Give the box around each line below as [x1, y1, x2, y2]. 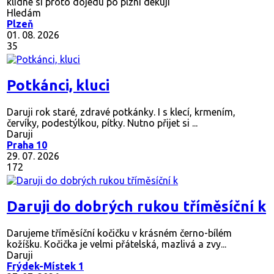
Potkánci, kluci [7, 77, 109, 94]
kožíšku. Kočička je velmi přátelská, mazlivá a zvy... [7, 239, 226, 250]
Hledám [7, 7, 41, 19]
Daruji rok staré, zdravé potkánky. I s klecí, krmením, [7, 106, 235, 118]
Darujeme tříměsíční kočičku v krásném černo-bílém [7, 228, 232, 239]
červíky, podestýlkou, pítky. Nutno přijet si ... [7, 117, 198, 129]
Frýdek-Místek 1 [7, 261, 84, 272]
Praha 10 [7, 139, 47, 151]
